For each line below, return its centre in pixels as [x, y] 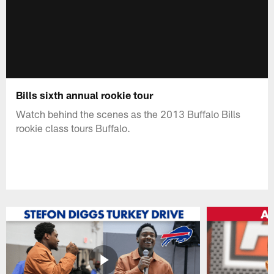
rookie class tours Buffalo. [73, 128]
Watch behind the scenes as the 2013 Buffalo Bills [128, 113]
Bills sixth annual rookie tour [85, 94]
